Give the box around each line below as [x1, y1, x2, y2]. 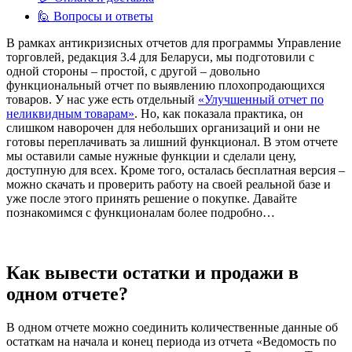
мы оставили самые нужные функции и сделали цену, [6, 149, 296, 163]
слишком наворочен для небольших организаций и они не [6, 121, 320, 135]
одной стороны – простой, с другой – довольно [6, 64, 260, 79]
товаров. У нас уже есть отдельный [6, 93, 198, 107]
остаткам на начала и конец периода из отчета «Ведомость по [6, 334, 336, 348]
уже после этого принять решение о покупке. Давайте [6, 192, 297, 206]
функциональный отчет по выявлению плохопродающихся [6, 79, 324, 93]
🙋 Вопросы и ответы [38, 9, 153, 24]
